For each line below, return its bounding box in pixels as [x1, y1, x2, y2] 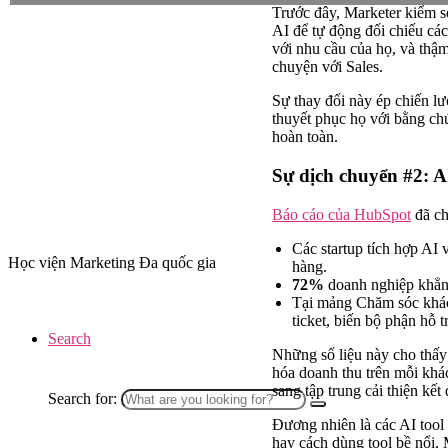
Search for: [48, 389, 117, 407]
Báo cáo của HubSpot [272, 205, 411, 223]
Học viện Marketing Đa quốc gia [8, 253, 216, 271]
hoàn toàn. [272, 128, 338, 146]
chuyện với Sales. [272, 58, 383, 76]
